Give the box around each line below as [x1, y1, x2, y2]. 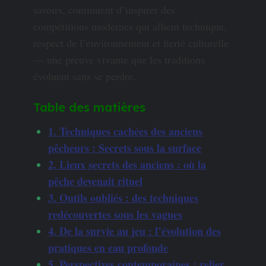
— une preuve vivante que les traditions [33, 52, 205, 66]
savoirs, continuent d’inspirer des [33, 2, 175, 17]
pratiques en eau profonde [48, 240, 168, 256]
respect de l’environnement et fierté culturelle [33, 35, 229, 50]
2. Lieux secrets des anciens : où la [48, 157, 206, 173]
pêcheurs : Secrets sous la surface [48, 140, 201, 156]
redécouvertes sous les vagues [48, 207, 182, 223]
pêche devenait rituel [48, 173, 142, 189]
